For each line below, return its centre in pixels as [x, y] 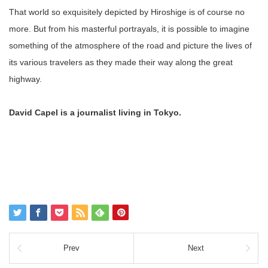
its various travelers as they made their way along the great [121, 62]
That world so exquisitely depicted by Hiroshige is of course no [127, 12]
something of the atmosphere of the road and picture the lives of [130, 45]
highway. [25, 79]
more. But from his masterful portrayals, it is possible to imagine [129, 28]
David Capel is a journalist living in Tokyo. [95, 112]
